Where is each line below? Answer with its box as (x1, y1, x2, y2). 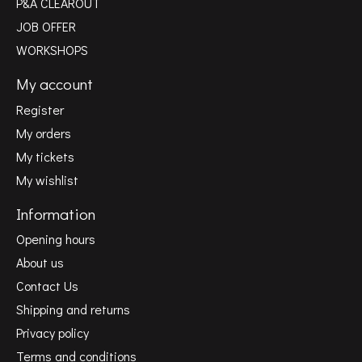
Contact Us (16, 277, 78, 295)
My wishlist (16, 170, 78, 188)
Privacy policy (16, 324, 89, 342)
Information (16, 203, 95, 224)
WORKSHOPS (16, 41, 88, 59)
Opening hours (16, 230, 95, 248)
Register (16, 100, 64, 118)
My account (16, 74, 93, 95)
